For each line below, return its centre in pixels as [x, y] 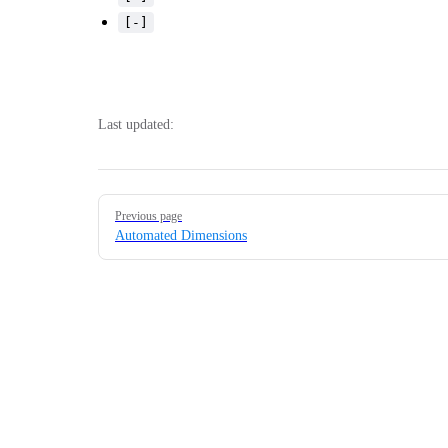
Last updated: [136, 124]
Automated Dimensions [181, 235]
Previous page [148, 215]
